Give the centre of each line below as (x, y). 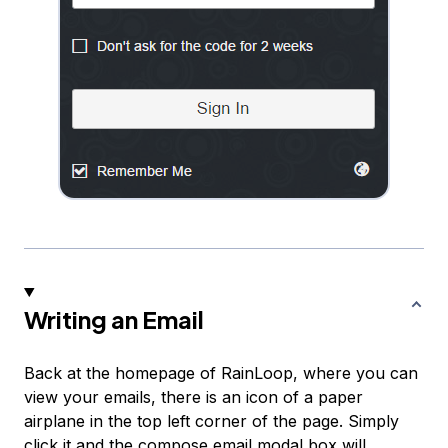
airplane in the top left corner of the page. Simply (211, 420)
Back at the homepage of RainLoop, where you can (221, 372)
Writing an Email (114, 318)
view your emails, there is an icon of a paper (193, 396)
